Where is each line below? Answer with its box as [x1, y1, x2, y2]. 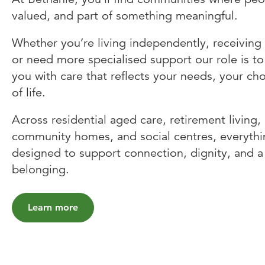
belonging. [12, 162, 73, 177]
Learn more [28, 202, 78, 214]
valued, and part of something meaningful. [12, 8, 241, 24]
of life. [12, 85, 49, 101]
